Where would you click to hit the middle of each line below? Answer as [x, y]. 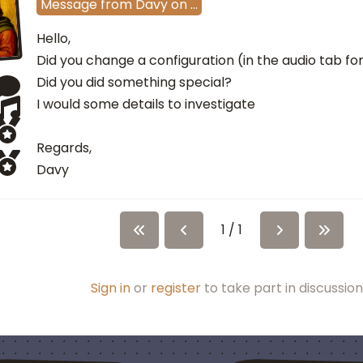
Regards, [64, 148]
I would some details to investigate [146, 105]
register [176, 288]
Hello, [53, 39]
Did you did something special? [134, 83]
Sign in [111, 288]
